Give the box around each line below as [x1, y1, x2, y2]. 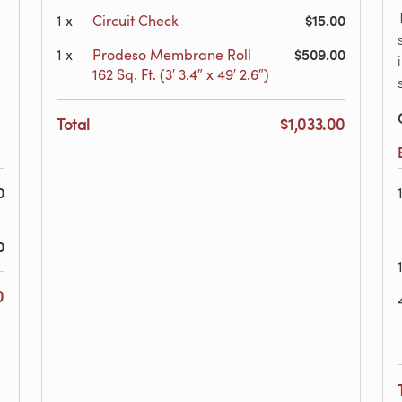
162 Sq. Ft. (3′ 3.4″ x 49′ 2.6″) [92, 65, 269, 84]
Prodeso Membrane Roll [92, 45, 251, 65]
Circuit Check [92, 11, 179, 31]
